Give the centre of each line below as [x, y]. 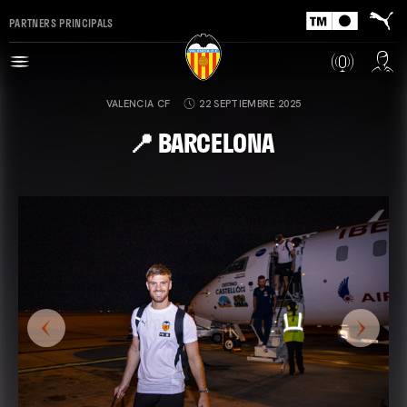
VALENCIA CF [138, 104]
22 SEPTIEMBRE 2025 [250, 104]
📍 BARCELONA [203, 142]
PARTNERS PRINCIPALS [61, 22]
